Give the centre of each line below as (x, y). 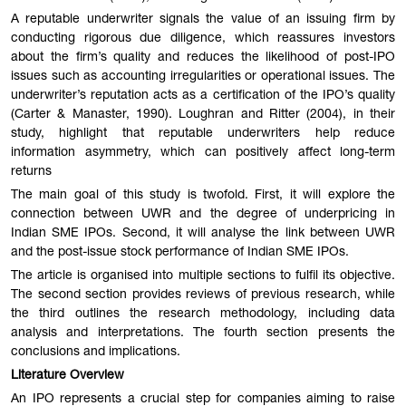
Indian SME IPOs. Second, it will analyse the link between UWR (203, 234)
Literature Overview (68, 376)
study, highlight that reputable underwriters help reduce (203, 135)
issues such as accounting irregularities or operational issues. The (203, 77)
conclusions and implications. (96, 352)
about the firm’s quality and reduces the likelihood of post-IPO (203, 58)
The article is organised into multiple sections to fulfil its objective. (203, 276)
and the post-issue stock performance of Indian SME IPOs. (180, 253)
